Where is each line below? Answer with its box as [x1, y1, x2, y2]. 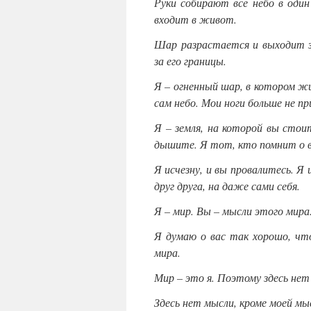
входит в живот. [154, 12, 237, 27]
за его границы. [154, 53, 226, 69]
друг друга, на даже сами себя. [154, 178, 300, 194]
